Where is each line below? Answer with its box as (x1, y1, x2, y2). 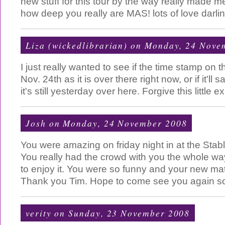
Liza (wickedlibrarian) (26, 39, 128, 51)
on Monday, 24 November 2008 (46, 117, 187, 129)
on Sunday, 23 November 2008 (51, 207, 190, 219)
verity (26, 207, 52, 219)
